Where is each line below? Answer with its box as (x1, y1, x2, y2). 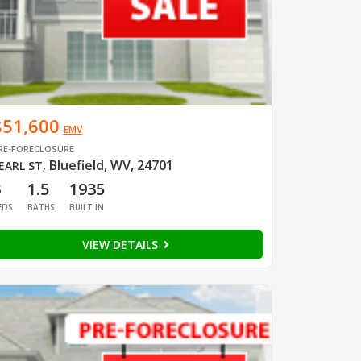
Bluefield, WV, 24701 (48, 156, 173, 174)
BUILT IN (68, 201, 104, 213)
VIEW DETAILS (81, 236, 161, 252)
